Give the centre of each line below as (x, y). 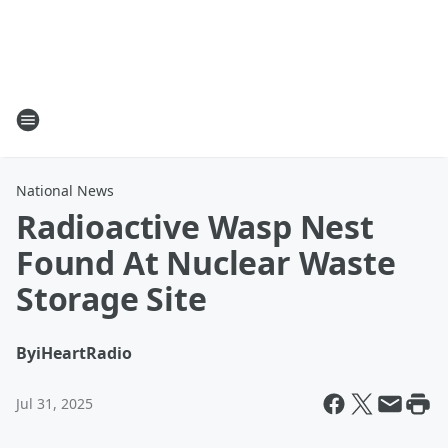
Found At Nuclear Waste (206, 262)
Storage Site (111, 298)
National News (65, 190)
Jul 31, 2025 (54, 403)
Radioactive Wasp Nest (195, 226)
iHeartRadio (84, 353)
